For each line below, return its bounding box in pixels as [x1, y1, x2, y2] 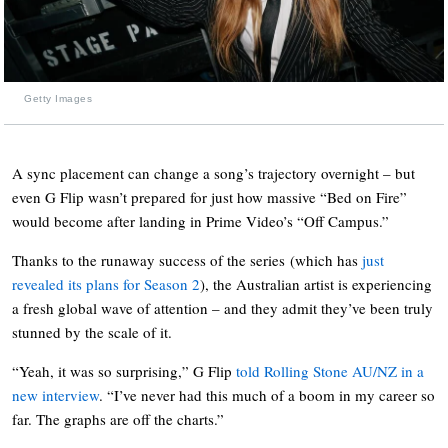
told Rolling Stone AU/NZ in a [236, 360, 424, 381]
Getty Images [24, 92, 92, 104]
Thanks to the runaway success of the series [12, 249, 285, 270]
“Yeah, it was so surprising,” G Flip [12, 360, 236, 381]
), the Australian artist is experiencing [200, 273, 432, 294]
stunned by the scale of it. [12, 321, 172, 342]
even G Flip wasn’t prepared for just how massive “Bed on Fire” [12, 186, 407, 207]
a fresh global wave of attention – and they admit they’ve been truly [12, 297, 433, 318]
